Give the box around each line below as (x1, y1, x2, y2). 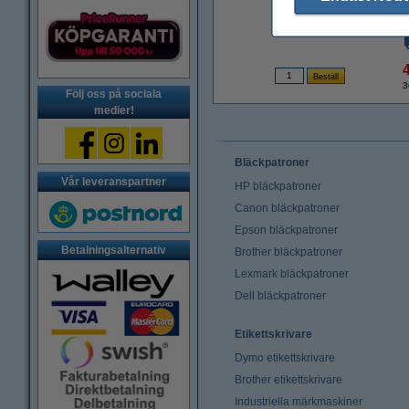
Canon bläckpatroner (235, 202, 340, 215)
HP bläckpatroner (235, 180, 321, 193)
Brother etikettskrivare (235, 373, 342, 386)
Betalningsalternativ (61, 244, 166, 257)
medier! (93, 104, 134, 117)
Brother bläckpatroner (235, 246, 342, 258)
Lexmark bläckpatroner (235, 267, 349, 280)
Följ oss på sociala (66, 88, 162, 100)
